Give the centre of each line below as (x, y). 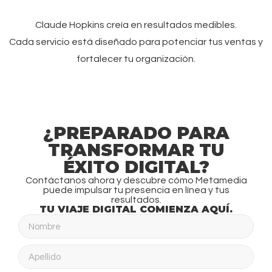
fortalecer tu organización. (136, 59)
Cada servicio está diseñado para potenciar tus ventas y (136, 42)
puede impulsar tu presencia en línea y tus (136, 190)
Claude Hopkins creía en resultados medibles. (136, 25)
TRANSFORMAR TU (136, 150)
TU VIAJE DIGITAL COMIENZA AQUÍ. (136, 209)
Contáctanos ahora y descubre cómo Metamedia (136, 181)
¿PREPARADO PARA (136, 133)
